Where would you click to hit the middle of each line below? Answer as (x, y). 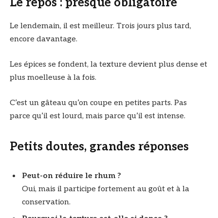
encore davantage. (44, 39)
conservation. (46, 202)
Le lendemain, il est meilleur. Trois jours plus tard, (100, 26)
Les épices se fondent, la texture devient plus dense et (109, 65)
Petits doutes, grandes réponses (99, 146)
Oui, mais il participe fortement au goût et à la (106, 189)
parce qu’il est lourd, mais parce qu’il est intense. (98, 116)
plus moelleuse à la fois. (53, 78)
